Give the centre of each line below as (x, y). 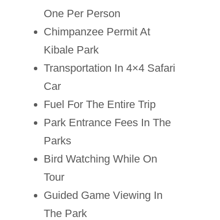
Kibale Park (71, 50)
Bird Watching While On (100, 159)
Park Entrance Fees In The (107, 123)
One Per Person (82, 14)
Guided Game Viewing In (103, 195)
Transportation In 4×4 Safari (109, 68)
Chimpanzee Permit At (97, 32)
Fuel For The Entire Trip (99, 104)
